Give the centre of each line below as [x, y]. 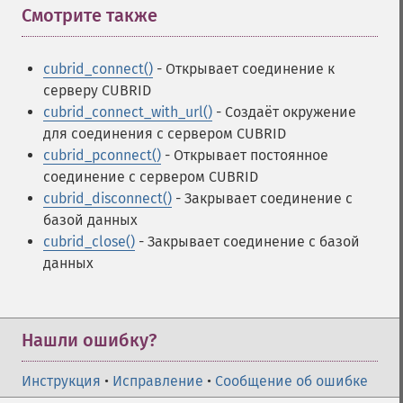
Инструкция [61, 381]
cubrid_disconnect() [107, 198]
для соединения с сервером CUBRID [165, 134]
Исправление [158, 381]
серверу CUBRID [97, 90]
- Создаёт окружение [284, 112]
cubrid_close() [89, 242]
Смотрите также [90, 15]
